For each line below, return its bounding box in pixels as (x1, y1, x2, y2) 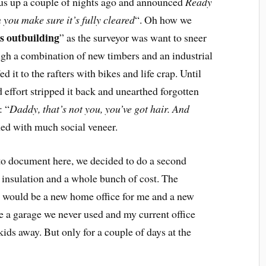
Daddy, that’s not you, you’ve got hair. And (9, 101, 190, 116)
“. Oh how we (135, 12, 192, 27)
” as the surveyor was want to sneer (59, 30, 207, 45)
